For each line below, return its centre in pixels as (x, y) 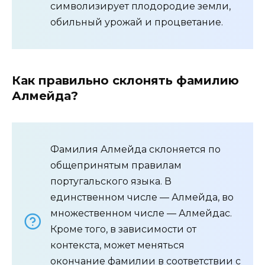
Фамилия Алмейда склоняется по (135, 150)
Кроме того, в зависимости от (123, 230)
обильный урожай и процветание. (137, 22)
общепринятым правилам (116, 166)
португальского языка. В (111, 182)
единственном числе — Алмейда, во (142, 198)
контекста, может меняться (117, 245)
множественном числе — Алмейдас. (141, 214)
